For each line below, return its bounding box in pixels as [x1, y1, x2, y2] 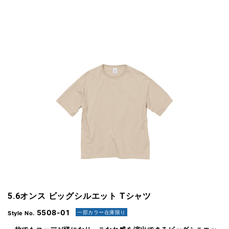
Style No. [8, 209, 37, 217]
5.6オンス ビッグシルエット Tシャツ [8, 191, 151, 201]
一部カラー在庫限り [77, 209, 126, 216]
